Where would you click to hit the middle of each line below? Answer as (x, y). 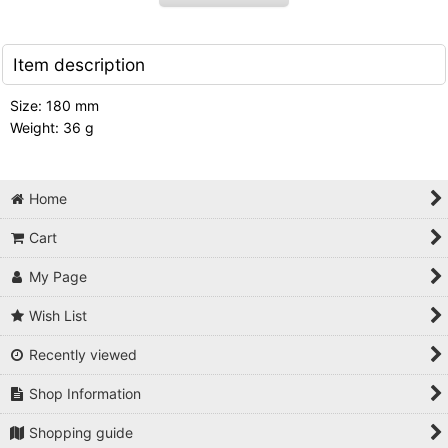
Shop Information (85, 393)
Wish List (58, 315)
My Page (58, 276)
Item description (79, 64)
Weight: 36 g (52, 127)
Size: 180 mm (54, 105)
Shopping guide (81, 432)
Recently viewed (83, 354)
